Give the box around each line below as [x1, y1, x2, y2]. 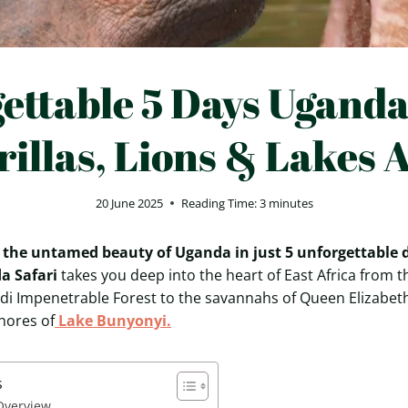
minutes [268, 194, 313, 211]
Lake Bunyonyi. [55, 310, 171, 331]
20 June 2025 [95, 194, 163, 211]
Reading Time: [180, 194, 257, 211]
